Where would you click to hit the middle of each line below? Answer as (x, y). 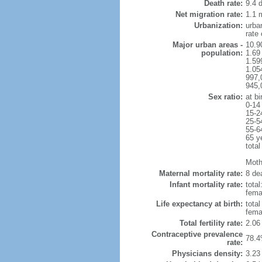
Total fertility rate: (211, 223)
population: (222, 53)
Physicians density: (207, 254)
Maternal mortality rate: (201, 173)
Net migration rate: (209, 14)
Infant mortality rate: (206, 185)
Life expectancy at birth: (199, 204)
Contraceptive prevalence (197, 234)
